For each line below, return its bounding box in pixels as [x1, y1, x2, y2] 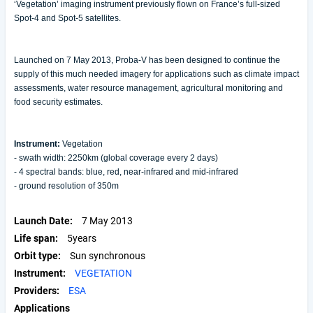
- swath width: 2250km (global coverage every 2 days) [14, 153, 218, 163]
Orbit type [14, 250, 58, 261]
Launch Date [14, 215, 70, 226]
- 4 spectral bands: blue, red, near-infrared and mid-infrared [14, 167, 238, 177]
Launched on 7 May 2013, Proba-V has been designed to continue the [14, 55, 280, 65]
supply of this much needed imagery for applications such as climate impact [14, 69, 299, 79]
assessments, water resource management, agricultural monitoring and [14, 83, 283, 93]
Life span [14, 233, 55, 244]
